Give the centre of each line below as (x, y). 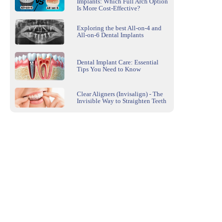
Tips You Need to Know (109, 69)
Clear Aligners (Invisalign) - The (120, 94)
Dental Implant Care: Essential (118, 62)
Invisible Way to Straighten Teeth (122, 101)
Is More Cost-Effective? (109, 8)
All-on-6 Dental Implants (110, 35)
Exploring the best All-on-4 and (119, 28)
